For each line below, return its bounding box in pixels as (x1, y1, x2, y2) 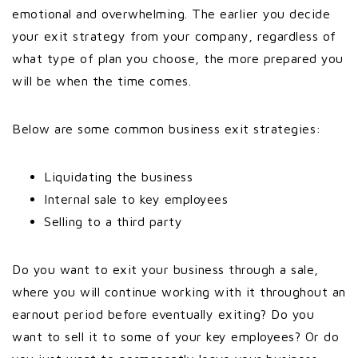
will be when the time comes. (12, 74, 191, 88)
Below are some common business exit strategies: (12, 121, 321, 136)
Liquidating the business (44, 169, 193, 184)
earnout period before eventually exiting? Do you (12, 307, 314, 321)
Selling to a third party (44, 214, 182, 229)
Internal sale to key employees (44, 192, 228, 206)
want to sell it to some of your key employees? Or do (12, 329, 339, 344)
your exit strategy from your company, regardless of (12, 29, 336, 43)
